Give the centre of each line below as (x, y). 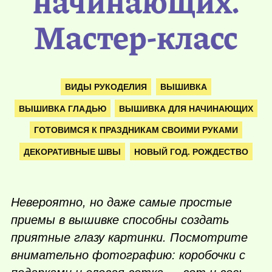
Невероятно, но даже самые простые (121, 202)
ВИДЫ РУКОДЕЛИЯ (106, 87)
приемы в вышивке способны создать (120, 220)
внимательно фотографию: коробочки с (128, 255)
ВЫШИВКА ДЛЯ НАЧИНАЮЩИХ (186, 108)
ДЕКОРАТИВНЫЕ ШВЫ (73, 151)
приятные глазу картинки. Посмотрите (129, 238)
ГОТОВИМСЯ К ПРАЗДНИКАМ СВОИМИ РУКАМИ (136, 130)
